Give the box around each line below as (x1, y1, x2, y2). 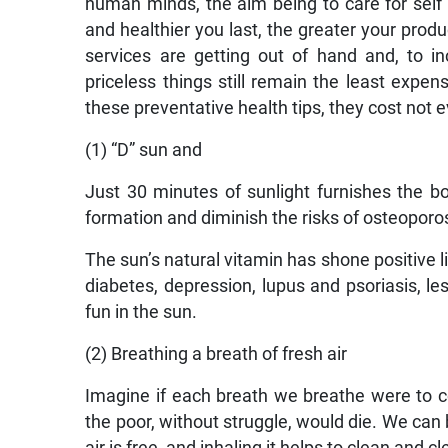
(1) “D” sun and (85, 140, 203, 161)
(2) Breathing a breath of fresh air (85, 344, 348, 365)
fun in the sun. (85, 302, 198, 323)
